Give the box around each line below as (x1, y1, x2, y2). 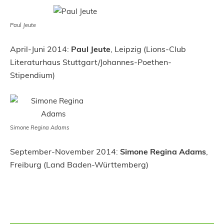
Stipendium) (10, 69, 55, 80)
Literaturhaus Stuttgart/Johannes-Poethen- (10, 56, 171, 67)
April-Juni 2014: (10, 43, 71, 54)
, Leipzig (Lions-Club (110, 43, 186, 54)
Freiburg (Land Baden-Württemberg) (10, 159, 148, 169)
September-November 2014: (10, 146, 120, 156)
